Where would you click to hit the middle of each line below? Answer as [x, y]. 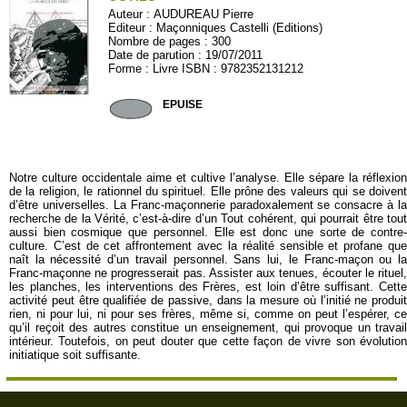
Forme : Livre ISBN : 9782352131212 [206, 69]
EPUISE [183, 104]
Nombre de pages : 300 [170, 41]
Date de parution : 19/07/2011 [186, 55]
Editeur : [133, 28]
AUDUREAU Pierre [204, 14]
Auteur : [131, 14]
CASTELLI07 [143, 82]
